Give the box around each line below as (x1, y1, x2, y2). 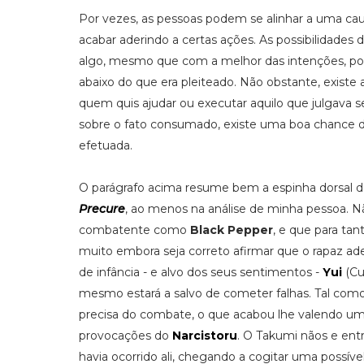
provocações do (79, 328, 172, 343)
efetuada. (79, 138, 132, 153)
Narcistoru (172, 328, 237, 343)
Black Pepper (190, 223, 273, 237)
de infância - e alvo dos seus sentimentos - (79, 265, 323, 279)
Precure (79, 201, 125, 216)
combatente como (79, 223, 190, 237)
